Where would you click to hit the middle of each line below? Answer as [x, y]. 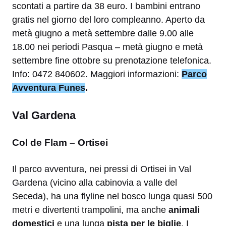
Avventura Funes [49, 88]
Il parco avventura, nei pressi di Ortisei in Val [102, 169]
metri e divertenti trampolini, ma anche [90, 210]
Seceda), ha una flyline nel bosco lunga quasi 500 [112, 196]
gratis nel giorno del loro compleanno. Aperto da [108, 19]
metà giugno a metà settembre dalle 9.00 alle [103, 33]
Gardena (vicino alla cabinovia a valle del [95, 182]
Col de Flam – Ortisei [60, 142]
